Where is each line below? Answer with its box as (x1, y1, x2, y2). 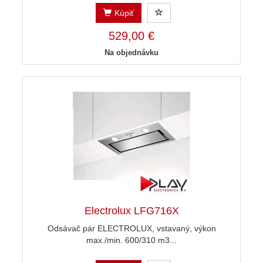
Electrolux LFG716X (84, 205, 179, 217)
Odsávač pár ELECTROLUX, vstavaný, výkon (47, 224, 216, 234)
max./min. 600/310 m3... (86, 235, 177, 245)
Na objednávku (104, 48, 159, 58)
